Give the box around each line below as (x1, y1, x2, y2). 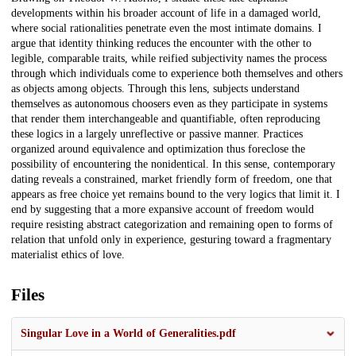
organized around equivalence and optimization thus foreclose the (11, 143, 305, 156)
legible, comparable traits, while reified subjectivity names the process (11, 52, 327, 65)
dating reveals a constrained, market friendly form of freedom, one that (11, 173, 332, 186)
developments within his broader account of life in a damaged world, (11, 7, 321, 20)
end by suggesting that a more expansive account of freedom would (11, 203, 314, 216)
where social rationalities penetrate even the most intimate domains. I (11, 22, 322, 35)
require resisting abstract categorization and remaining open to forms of (11, 219, 333, 231)
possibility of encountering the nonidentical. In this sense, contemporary (11, 158, 335, 171)
